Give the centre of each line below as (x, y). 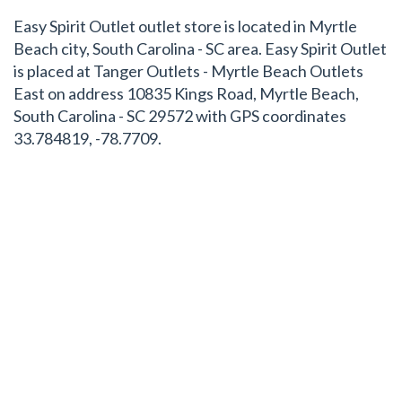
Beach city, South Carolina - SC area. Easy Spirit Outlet (200, 48)
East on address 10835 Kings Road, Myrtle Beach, (186, 93)
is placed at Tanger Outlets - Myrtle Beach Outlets (188, 71)
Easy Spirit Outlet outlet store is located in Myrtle (185, 26)
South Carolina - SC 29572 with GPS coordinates (180, 116)
